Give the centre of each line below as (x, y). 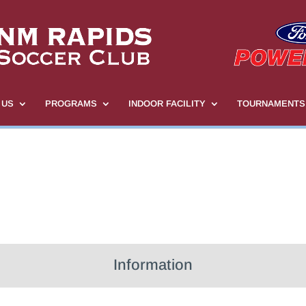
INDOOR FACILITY (167, 103)
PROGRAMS (71, 103)
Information (153, 265)
